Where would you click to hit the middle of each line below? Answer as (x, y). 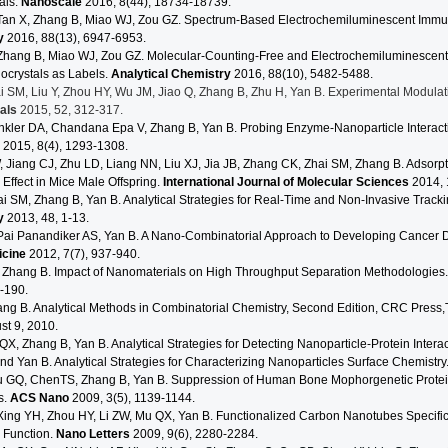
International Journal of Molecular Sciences (287, 182)
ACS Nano (39, 398)
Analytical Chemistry (172, 74)
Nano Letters (93, 434)
